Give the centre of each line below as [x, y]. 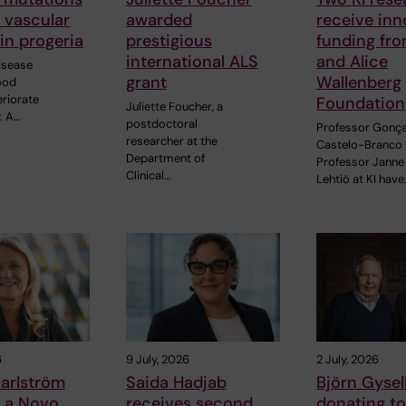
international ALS [192, 62]
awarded [159, 20]
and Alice [353, 62]
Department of [165, 159]
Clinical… [148, 176]
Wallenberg [359, 83]
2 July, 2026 [348, 359]
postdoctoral [161, 124]
